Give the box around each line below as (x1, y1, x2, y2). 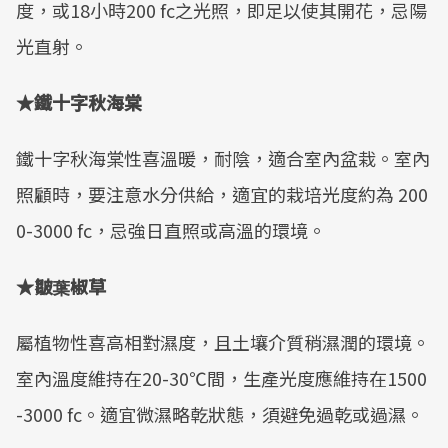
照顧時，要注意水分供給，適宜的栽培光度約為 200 (16, 181, 428, 207)
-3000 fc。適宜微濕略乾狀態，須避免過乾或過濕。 (16, 401, 424, 427)
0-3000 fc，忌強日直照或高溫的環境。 (16, 217, 326, 243)
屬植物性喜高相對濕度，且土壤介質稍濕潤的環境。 (16, 329, 430, 355)
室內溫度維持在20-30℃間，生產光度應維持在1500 (16, 365, 427, 391)
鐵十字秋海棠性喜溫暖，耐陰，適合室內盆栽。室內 (16, 145, 430, 171)
